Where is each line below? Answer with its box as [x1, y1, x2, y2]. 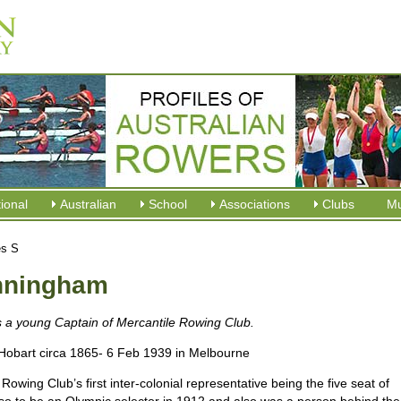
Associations [218, 197, 290, 211]
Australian [59, 197, 116, 211]
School [148, 197, 187, 211]
